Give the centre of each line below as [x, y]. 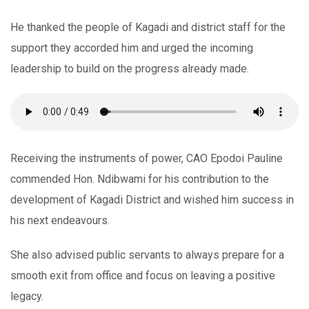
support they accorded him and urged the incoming [132, 48]
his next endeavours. [60, 220]
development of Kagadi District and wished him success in [152, 199]
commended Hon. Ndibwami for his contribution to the [140, 179]
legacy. [27, 296]
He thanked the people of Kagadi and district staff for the [148, 27]
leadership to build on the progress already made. [130, 68]
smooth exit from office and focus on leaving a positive [143, 275]
